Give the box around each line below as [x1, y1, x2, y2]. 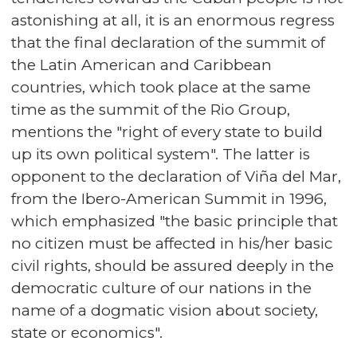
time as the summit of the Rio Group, [11, 100, 290, 119]
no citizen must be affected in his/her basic [11, 234, 333, 253]
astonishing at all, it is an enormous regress [11, 11, 335, 29]
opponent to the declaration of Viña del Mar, [11, 167, 341, 186]
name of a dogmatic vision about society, [11, 301, 318, 320]
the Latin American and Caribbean [11, 56, 272, 74]
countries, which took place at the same [11, 78, 311, 96]
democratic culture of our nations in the [11, 279, 312, 297]
